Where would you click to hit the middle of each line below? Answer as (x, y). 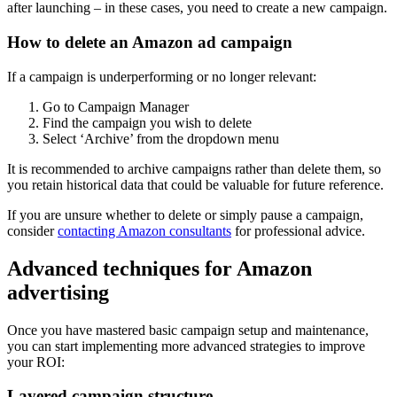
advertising (58, 292)
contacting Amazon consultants (144, 230)
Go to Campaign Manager (116, 106)
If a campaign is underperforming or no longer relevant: (162, 76)
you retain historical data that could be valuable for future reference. (195, 184)
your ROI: (36, 362)
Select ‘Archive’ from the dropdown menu (161, 138)
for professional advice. (298, 230)
